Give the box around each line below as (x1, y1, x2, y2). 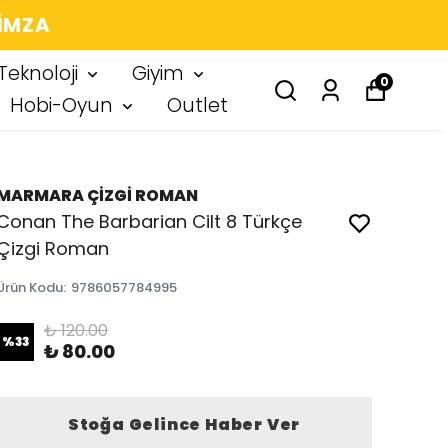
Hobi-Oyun (10, 92, 113, 119)
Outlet (167, 92, 228, 119)
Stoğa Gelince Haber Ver (67, 413, 301, 436)
